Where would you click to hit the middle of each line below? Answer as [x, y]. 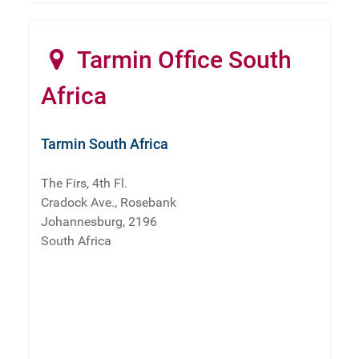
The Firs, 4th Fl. [84, 183]
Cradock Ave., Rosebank [109, 202]
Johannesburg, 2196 [99, 221]
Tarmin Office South [182, 59]
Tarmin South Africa [105, 143]
